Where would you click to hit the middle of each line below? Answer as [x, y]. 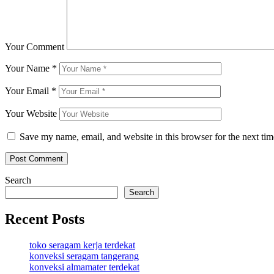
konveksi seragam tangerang [84, 256]
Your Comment [35, 46]
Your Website [31, 113]
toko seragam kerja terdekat [82, 245]
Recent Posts [45, 219]
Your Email [28, 91]
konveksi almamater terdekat [84, 267]
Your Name [28, 68]
